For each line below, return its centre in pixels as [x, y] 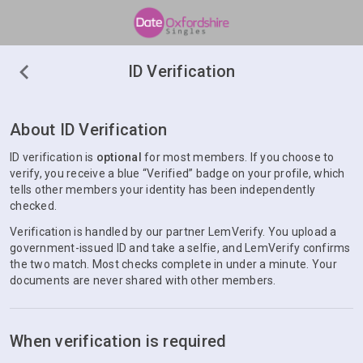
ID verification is [53, 157]
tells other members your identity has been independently [162, 190]
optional [119, 157]
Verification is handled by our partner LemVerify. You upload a [173, 232]
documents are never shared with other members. [143, 280]
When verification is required [118, 341]
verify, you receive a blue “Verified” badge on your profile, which [177, 173]
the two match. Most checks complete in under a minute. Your [173, 264]
